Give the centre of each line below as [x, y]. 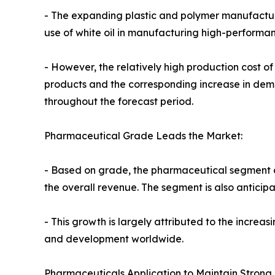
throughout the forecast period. [119, 102]
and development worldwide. [114, 239]
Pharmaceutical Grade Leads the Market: [143, 136]
